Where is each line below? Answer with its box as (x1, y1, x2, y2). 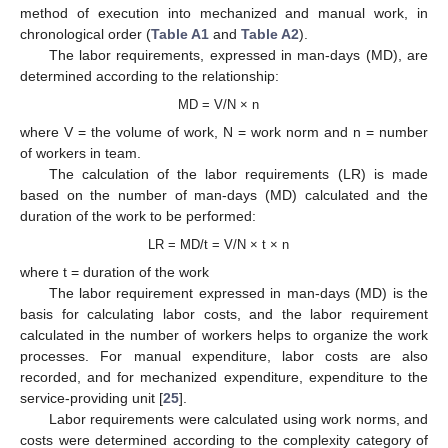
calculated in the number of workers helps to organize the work (20, 327, 428, 344)
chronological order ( (20, 25, 151, 42)
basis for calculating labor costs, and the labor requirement (20, 306, 428, 323)
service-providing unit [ (20, 390, 163, 407)
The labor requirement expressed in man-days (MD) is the (48, 285, 428, 302)
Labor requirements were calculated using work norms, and (48, 411, 428, 428)
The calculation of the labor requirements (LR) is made (48, 166, 428, 183)
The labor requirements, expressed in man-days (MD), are (48, 46, 428, 63)
